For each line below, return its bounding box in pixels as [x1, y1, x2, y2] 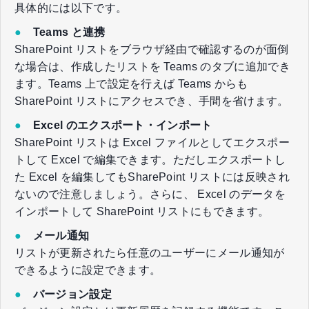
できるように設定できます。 [14, 263, 161, 276]
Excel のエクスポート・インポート [21, 119, 212, 131]
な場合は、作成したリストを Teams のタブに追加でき [14, 60, 290, 72]
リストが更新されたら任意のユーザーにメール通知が [14, 246, 285, 259]
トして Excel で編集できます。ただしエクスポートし [14, 153, 286, 166]
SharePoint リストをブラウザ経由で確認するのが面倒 [14, 43, 289, 55]
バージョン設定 [21, 288, 112, 300]
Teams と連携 [21, 26, 106, 38]
